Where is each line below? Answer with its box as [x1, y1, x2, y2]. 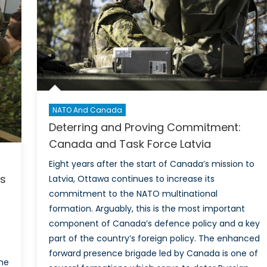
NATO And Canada [52, 105, 122, 116]
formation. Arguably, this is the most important [48, 203, 245, 215]
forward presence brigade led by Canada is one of [48, 247, 258, 260]
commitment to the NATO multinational [48, 188, 218, 200]
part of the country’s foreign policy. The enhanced [48, 232, 260, 245]
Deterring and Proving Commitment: [48, 120, 241, 135]
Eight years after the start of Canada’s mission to [48, 158, 254, 170]
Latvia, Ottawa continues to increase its [48, 173, 215, 185]
